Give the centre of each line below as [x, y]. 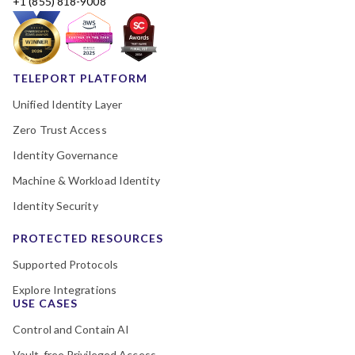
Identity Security [55, 206]
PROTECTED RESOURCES [88, 238]
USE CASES [45, 303]
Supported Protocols [65, 264]
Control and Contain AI [71, 329]
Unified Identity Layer [68, 104]
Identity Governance [65, 155]
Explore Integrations [65, 290]
